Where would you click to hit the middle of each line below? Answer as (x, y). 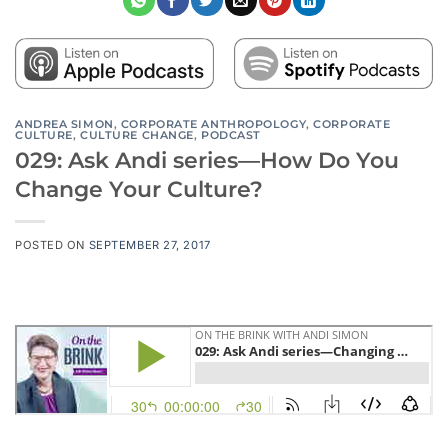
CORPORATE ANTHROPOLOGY (213, 123)
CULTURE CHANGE (137, 134)
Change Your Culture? (139, 189)
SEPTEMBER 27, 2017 (149, 245)
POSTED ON (52, 245)
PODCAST (231, 134)
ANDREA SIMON (64, 123)
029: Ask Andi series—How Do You (207, 160)
